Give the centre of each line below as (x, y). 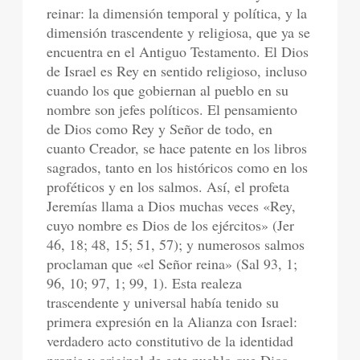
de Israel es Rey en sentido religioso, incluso (177, 71)
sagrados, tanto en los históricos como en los (178, 167)
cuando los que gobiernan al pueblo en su (168, 90)
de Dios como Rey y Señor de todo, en (160, 129)
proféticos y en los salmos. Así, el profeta (168, 186)
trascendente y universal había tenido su (163, 302)
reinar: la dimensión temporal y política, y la (177, 13)
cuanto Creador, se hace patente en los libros (177, 148)
